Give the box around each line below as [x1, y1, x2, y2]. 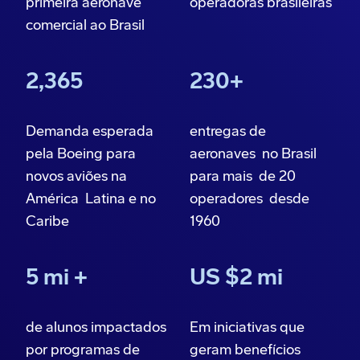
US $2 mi [190, 264, 283, 292]
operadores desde [190, 190, 309, 208]
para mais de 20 [190, 167, 296, 186]
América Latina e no [26, 190, 156, 208]
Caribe [26, 212, 69, 231]
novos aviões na [26, 167, 127, 186]
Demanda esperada [26, 122, 157, 141]
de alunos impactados [26, 318, 170, 337]
